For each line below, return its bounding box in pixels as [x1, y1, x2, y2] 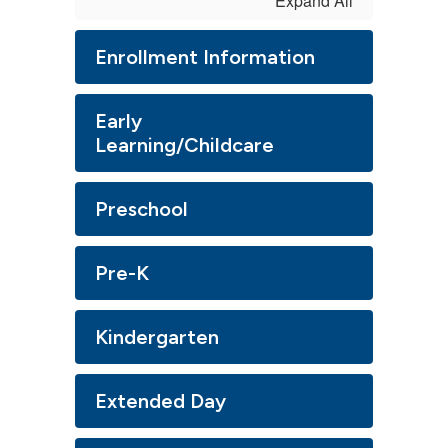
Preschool [95, 197, 188, 222]
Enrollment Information [95, 45, 315, 70]
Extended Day [95, 389, 226, 414]
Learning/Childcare [95, 133, 274, 158]
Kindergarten [95, 325, 219, 350]
